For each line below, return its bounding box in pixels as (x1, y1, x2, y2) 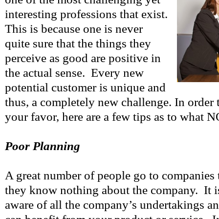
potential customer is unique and (5, 81, 166, 94)
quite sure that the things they (5, 37, 151, 50)
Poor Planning (5, 139, 80, 153)
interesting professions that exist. (5, 7, 168, 21)
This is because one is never (5, 22, 143, 35)
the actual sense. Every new (5, 66, 144, 79)
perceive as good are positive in (5, 51, 161, 65)
